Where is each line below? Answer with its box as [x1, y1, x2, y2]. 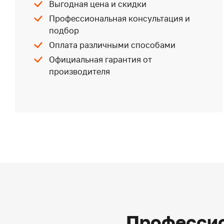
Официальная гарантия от [49, 54, 152, 64]
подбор [49, 25, 79, 35]
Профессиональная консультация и [49, 13, 190, 23]
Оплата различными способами [49, 39, 176, 50]
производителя [49, 66, 110, 76]
